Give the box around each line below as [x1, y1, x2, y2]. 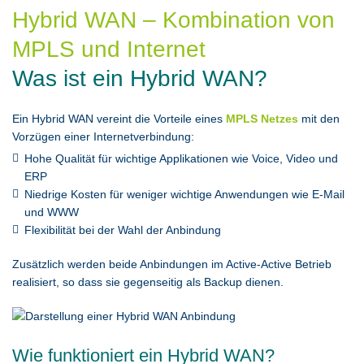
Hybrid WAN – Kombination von [12, 7, 335, 32]
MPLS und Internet [12, 37, 206, 62]
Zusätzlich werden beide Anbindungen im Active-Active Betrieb [12, 258, 331, 271]
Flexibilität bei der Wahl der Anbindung [24, 223, 221, 236]
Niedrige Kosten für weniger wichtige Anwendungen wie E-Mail [24, 188, 344, 201]
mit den [298, 112, 340, 125]
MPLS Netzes [226, 112, 298, 125]
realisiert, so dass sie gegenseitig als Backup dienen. [12, 275, 284, 288]
